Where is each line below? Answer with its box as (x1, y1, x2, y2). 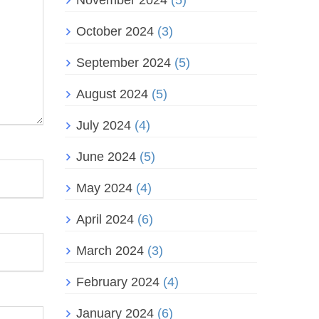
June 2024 (76, 150, 136, 164)
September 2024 (76, 56, 171, 70)
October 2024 (76, 24, 154, 39)
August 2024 (76, 87, 148, 102)
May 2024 (76, 181, 132, 196)
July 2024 (76, 118, 131, 133)
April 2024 (76, 212, 134, 227)
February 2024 (76, 275, 159, 290)
